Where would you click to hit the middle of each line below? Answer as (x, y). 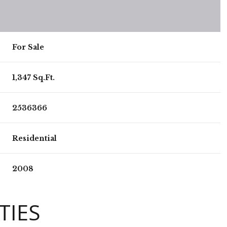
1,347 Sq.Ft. (34, 77)
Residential (35, 138)
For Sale (28, 47)
